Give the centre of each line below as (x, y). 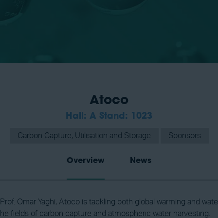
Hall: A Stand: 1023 (109, 117)
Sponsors (184, 136)
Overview (86, 161)
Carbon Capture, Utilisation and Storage (84, 136)
